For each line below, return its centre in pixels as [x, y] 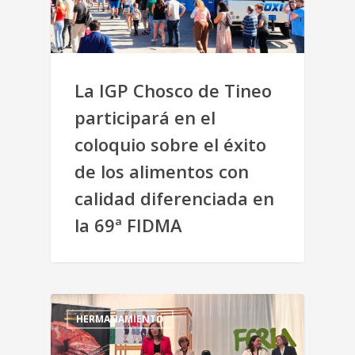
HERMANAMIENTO [120, 319]
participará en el [145, 117]
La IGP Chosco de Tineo [173, 90]
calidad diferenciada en [174, 198]
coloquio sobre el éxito [170, 144]
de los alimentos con [162, 171]
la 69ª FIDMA [128, 225]
